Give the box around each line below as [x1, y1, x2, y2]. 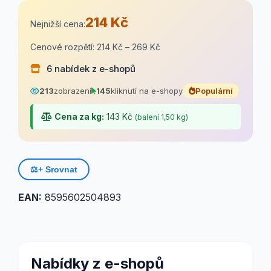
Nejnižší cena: [30, 19, 85, 29]
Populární [195, 86, 233, 96]
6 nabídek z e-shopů [44, 63, 135, 74]
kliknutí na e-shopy [111, 86, 183, 96]
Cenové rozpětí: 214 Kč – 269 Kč [30, 42, 160, 52]
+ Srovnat [38, 165, 77, 174]
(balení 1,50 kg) [135, 113, 188, 122]
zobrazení [54, 86, 91, 96]
